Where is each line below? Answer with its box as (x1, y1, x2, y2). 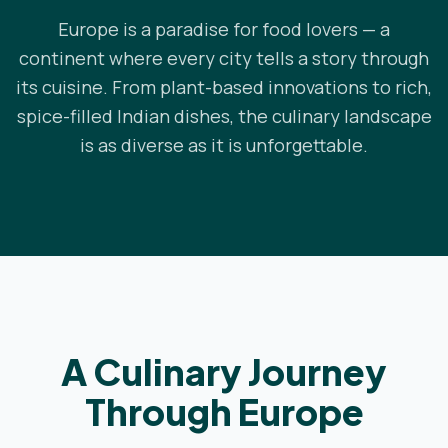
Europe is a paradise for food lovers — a (58, 16, 390, 41)
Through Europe (84, 389, 364, 434)
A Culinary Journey (61, 349, 387, 394)
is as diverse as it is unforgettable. (80, 132, 368, 157)
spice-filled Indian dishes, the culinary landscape (16, 103, 432, 128)
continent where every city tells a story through (19, 45, 429, 70)
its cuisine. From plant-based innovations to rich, (16, 74, 432, 99)
